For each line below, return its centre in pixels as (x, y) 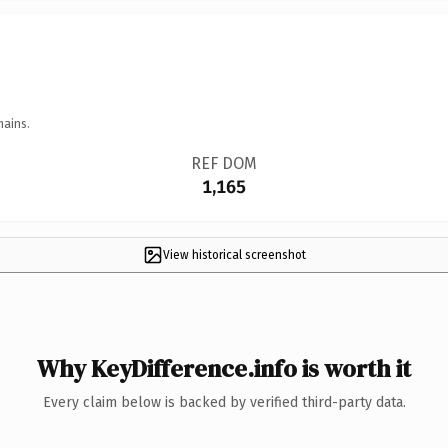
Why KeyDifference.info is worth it (224, 368)
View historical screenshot (234, 254)
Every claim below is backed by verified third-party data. (224, 402)
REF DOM (223, 163)
